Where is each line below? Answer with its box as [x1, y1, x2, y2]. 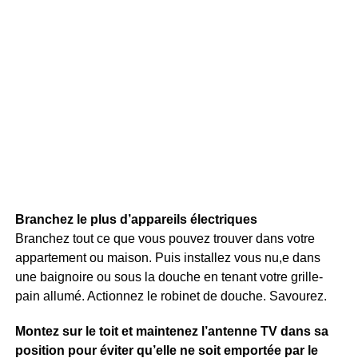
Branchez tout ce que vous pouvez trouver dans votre [14, 232, 315, 246]
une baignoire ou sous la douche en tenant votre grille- [14, 270, 323, 284]
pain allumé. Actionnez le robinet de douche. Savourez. [14, 289, 327, 304]
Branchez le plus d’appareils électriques [14, 213, 257, 227]
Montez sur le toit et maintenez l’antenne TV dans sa [14, 324, 328, 339]
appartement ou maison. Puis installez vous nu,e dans [14, 251, 320, 265]
